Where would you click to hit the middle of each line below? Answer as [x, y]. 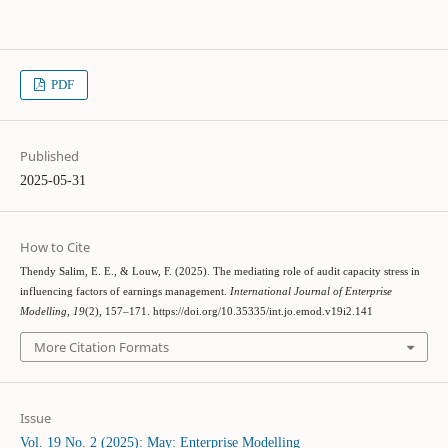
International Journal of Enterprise [310, 291]
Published [49, 155]
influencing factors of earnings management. [124, 291]
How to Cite [54, 246]
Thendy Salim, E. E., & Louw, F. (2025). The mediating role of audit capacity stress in [219, 271]
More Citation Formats [101, 347]
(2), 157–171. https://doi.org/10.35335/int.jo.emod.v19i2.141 [228, 311]
